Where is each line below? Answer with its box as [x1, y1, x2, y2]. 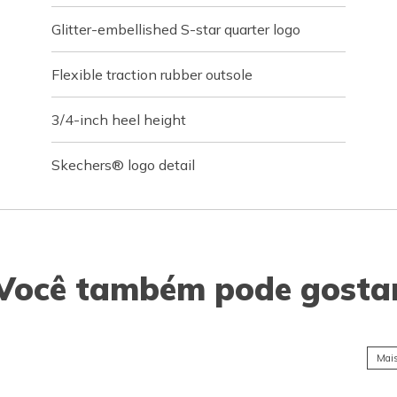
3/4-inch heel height [51, 111, 187, 128]
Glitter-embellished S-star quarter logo [51, 20, 301, 38]
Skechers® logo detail [51, 156, 196, 174]
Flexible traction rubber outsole [51, 66, 253, 83]
